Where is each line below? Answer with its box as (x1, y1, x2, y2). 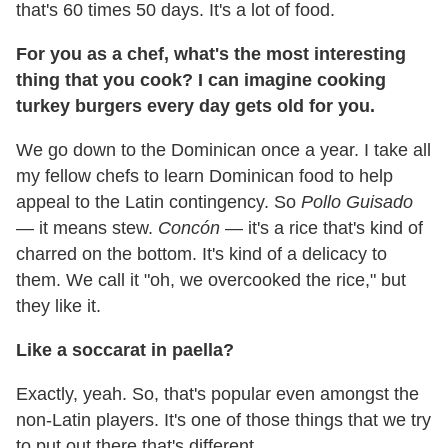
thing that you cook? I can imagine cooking (16, 70, 386, 91)
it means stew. (34, 218, 158, 239)
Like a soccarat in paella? (16, 340, 234, 361)
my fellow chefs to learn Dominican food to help (16, 166, 393, 187)
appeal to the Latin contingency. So (16, 192, 301, 213)
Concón (158, 218, 220, 239)
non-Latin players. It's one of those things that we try (16, 410, 431, 431)
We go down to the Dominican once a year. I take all (16, 140, 431, 161)
